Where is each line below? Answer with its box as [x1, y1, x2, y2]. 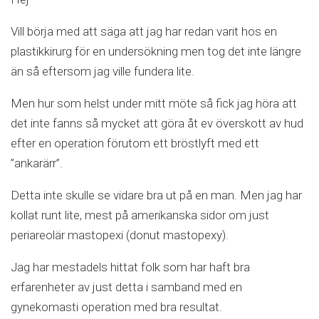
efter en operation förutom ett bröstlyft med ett [11, 136, 259, 150]
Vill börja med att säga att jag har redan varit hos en [11, 24, 277, 38]
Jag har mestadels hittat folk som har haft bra [11, 260, 250, 274]
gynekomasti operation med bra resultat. [11, 300, 222, 314]
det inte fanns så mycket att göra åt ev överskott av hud [11, 116, 303, 130]
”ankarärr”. [11, 156, 63, 170]
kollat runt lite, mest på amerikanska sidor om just [11, 208, 269, 222]
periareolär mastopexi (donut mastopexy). [11, 228, 229, 242]
